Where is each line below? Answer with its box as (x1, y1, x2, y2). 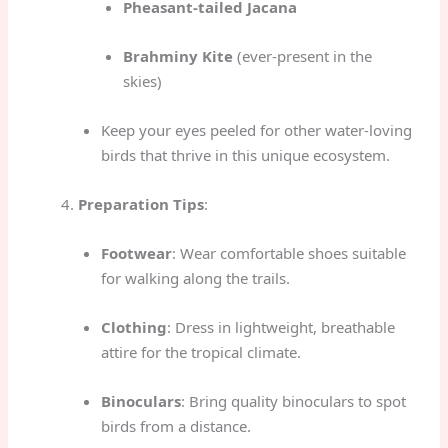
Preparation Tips (78, 193, 205, 214)
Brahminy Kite (123, 45, 234, 66)
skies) (123, 70, 163, 91)
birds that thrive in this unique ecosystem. (100, 144, 390, 165)
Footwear (100, 242, 172, 263)
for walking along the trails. (100, 267, 290, 288)
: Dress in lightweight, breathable (166, 316, 395, 337)
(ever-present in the (233, 45, 373, 66)
